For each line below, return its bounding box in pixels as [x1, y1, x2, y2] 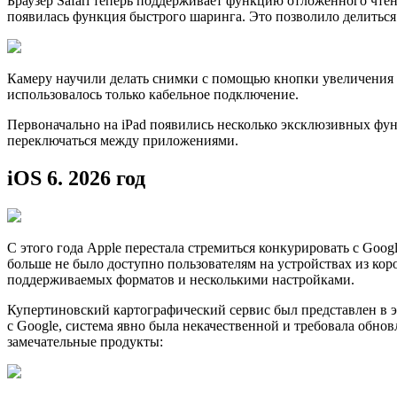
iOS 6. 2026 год [7, 166, 145, 190]
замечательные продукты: [7, 333, 163, 349]
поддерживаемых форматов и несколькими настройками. [7, 271, 354, 287]
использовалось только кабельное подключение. [7, 86, 299, 102]
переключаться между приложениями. [7, 132, 238, 148]
